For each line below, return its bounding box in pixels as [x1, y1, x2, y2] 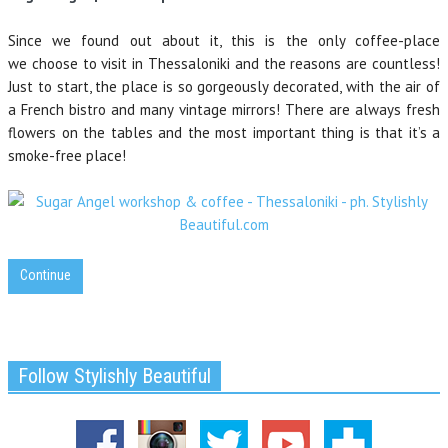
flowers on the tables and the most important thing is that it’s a [8, 123, 440, 142]
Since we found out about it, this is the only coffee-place [8, 31, 440, 50]
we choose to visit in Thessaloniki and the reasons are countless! [8, 54, 440, 73]
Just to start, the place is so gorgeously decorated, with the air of [8, 77, 440, 96]
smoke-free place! [8, 146, 126, 165]
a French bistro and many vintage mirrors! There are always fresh [8, 100, 440, 119]
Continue [20, 267, 71, 283]
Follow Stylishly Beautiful [18, 364, 211, 388]
